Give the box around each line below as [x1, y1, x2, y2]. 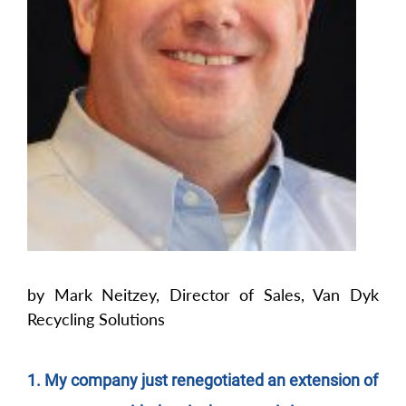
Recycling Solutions [27, 309, 165, 330]
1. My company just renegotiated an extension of [27, 371, 378, 391]
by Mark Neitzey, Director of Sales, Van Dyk [27, 285, 379, 305]
